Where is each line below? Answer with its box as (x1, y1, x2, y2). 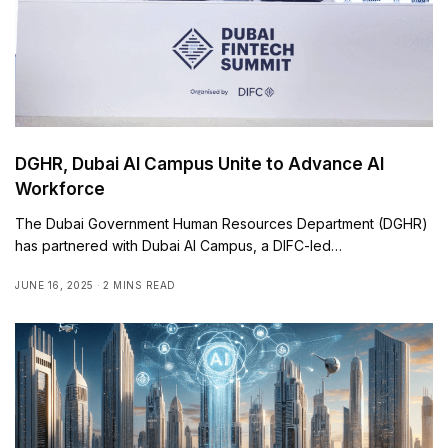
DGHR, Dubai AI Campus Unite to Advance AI (15, 154, 384, 175)
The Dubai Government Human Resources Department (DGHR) (15, 215, 429, 233)
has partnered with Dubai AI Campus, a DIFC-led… (15, 237, 343, 255)
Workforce (15, 179, 105, 200)
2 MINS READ (103, 279, 176, 292)
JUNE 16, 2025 (15, 279, 94, 292)
